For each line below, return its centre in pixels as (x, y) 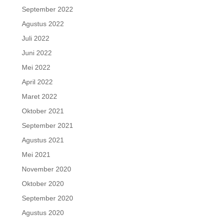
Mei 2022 (36, 68)
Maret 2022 (39, 97)
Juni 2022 (37, 53)
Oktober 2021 (43, 111)
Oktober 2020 (43, 184)
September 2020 (47, 198)
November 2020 (46, 169)
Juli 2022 (35, 39)
